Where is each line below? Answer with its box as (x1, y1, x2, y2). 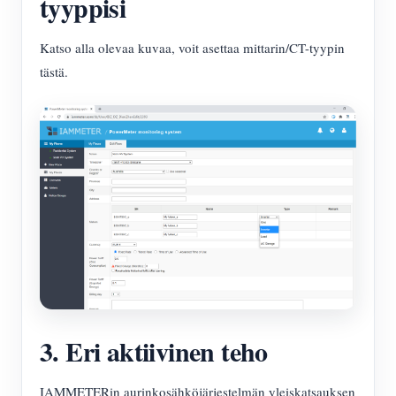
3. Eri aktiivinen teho (40, 331, 268, 371)
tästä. (40, 63, 68, 81)
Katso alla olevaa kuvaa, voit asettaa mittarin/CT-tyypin (40, 39, 345, 57)
